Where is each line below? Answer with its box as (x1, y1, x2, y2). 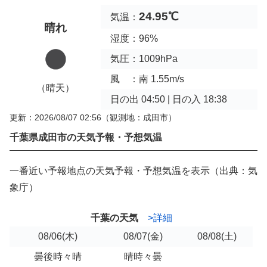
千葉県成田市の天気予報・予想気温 (10, 132, 162, 142)
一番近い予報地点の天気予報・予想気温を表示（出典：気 (10, 166, 257, 176)
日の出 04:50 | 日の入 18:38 (110, 94, 227, 104)
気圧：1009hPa (110, 53, 178, 64)
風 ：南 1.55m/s (110, 73, 184, 84)
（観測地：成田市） (101, 113, 176, 122)
